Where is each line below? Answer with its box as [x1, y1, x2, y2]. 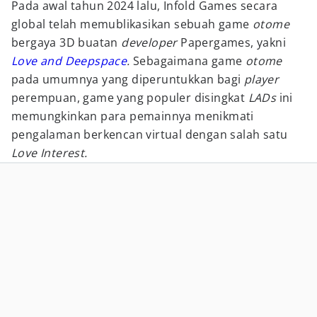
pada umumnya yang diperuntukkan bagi [11, 71, 244, 87]
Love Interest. [11, 145, 88, 161]
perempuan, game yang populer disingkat [11, 90, 248, 105]
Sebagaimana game [133, 53, 246, 69]
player [243, 71, 279, 87]
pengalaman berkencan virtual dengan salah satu [11, 127, 288, 142]
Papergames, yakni [177, 35, 287, 50]
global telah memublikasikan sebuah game [11, 16, 253, 32]
